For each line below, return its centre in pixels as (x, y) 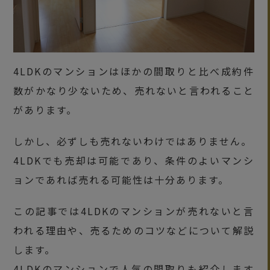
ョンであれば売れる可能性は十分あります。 (121, 179)
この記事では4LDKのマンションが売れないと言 (134, 211)
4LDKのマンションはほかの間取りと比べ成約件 (134, 71)
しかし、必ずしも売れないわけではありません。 (133, 141)
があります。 (46, 109)
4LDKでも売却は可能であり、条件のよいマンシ (134, 160)
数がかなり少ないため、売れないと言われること (134, 90)
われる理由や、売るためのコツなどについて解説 (134, 230)
